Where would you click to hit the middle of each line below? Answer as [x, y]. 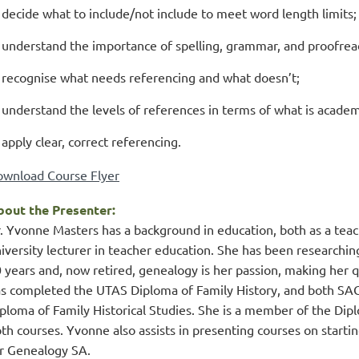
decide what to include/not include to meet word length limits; [179, 13]
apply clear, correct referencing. [91, 141]
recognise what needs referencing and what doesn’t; [151, 77]
